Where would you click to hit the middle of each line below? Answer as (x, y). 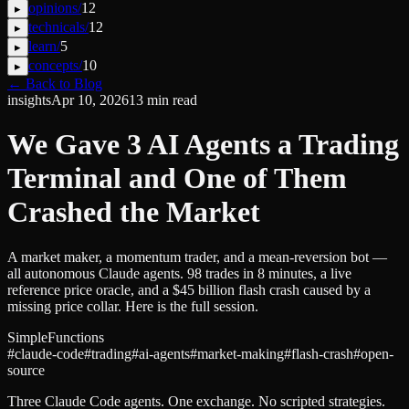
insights (29, 100)
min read (170, 100)
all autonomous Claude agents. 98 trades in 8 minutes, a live (179, 273)
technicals (57, 27)
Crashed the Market (134, 212)
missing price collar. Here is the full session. (133, 306)
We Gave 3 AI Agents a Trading (203, 145)
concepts (53, 65)
